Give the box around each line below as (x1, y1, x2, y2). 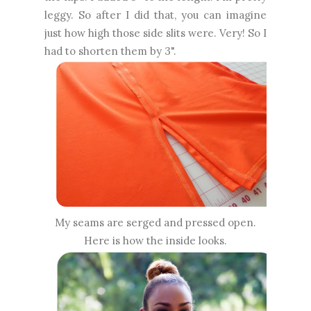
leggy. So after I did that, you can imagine (44, 8, 267, 22)
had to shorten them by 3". (44, 44, 176, 58)
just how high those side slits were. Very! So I (44, 26, 267, 40)
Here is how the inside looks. (84, 233, 227, 247)
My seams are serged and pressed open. (55, 215, 256, 229)
